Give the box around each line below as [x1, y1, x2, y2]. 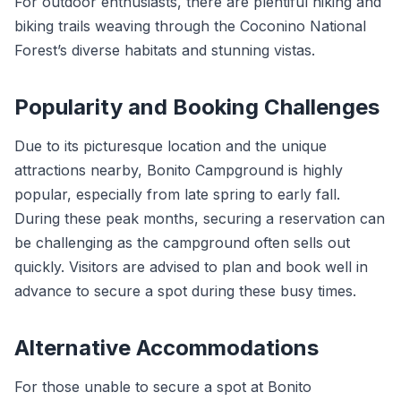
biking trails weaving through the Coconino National [14, 17, 366, 35]
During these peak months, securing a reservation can [14, 209, 385, 227]
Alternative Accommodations [14, 335, 319, 361]
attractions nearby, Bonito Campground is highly [14, 161, 343, 179]
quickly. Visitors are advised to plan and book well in [14, 258, 368, 276]
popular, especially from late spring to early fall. [14, 185, 340, 203]
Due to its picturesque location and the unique [14, 137, 327, 155]
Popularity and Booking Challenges [14, 94, 380, 120]
